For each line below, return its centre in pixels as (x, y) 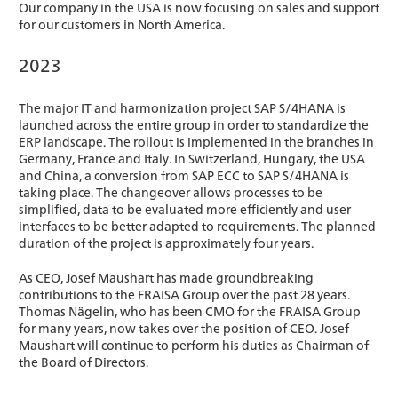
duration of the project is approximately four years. (166, 243)
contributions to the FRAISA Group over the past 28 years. (184, 295)
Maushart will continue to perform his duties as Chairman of (194, 345)
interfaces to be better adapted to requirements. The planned (197, 226)
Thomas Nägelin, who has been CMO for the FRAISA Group (190, 311)
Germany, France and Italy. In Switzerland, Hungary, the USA (192, 159)
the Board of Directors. (84, 362)
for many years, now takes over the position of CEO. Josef (184, 328)
